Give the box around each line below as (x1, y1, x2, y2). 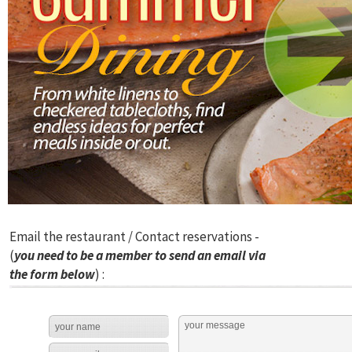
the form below (9, 266, 95, 283)
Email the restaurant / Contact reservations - (9, 228, 259, 245)
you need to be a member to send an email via (14, 247, 266, 264)
